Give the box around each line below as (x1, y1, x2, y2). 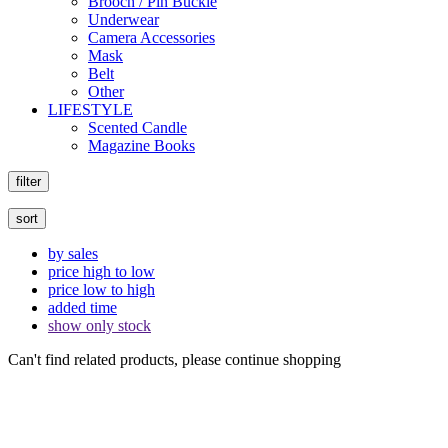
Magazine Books (88, 137, 195, 154)
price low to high (48, 281, 155, 298)
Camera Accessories (88, 29, 215, 46)
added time (48, 299, 117, 316)
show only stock (48, 317, 151, 334)
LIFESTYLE (48, 101, 133, 118)
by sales (48, 245, 98, 262)
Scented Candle (88, 119, 187, 136)
